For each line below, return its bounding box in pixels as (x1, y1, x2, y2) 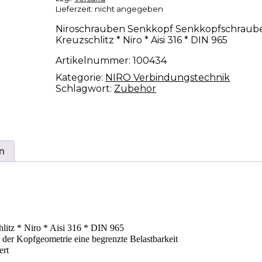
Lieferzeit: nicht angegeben (56, 4, 164, 14)
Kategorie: (56, 72, 106, 84)
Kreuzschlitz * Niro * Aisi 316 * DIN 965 (56, 35, 228, 46)
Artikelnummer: (56, 55, 133, 67)
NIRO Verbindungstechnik (105, 72, 230, 84)
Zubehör (114, 83, 157, 95)
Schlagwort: (56, 83, 115, 95)
